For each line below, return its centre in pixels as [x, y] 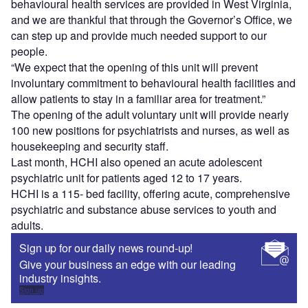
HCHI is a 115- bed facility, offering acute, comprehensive [151, 194]
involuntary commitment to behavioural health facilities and [153, 83]
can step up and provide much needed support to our [139, 36]
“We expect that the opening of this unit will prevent [134, 67]
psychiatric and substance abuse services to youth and [144, 210]
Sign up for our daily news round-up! [106, 248]
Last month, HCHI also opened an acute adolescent [136, 162]
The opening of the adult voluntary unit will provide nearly [150, 115]
